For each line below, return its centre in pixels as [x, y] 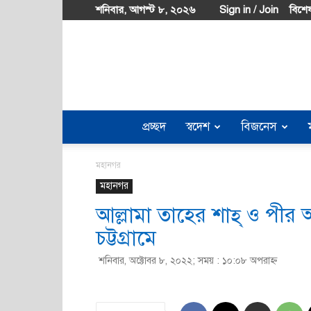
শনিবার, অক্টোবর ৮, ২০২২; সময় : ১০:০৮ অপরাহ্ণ [188, 261]
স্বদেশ [197, 127]
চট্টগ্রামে [126, 238]
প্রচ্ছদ [154, 127]
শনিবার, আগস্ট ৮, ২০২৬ [145, 10]
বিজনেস [259, 127]
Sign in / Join [249, 10]
